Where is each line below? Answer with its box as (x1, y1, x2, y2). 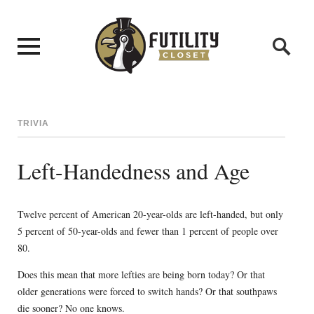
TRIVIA (17, 118, 49, 129)
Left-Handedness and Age (17, 156, 250, 186)
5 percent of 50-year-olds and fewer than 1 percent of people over (17, 224, 278, 238)
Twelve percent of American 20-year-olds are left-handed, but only (17, 207, 283, 221)
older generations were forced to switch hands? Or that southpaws (17, 284, 277, 298)
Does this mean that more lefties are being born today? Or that (17, 267, 265, 281)
